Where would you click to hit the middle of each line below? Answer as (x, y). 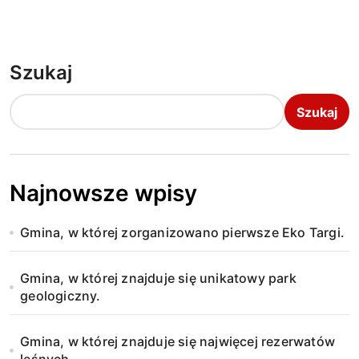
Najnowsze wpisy (103, 193)
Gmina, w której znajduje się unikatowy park (158, 278)
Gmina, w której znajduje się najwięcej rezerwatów (178, 341)
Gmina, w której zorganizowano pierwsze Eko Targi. (183, 232)
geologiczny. (61, 296)
